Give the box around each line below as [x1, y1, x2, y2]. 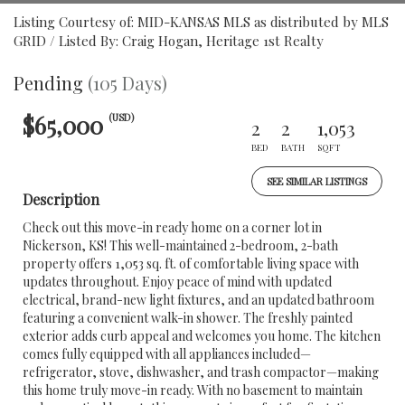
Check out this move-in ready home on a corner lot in [23, 219, 322, 236]
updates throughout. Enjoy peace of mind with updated [23, 273, 332, 290]
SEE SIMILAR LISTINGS [267, 174, 367, 188]
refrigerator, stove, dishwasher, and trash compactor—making [23, 363, 379, 381]
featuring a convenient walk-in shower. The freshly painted [23, 309, 353, 326]
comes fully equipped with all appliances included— [23, 345, 311, 363]
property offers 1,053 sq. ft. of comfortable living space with [23, 255, 359, 272]
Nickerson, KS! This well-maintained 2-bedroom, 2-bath [23, 237, 338, 254]
